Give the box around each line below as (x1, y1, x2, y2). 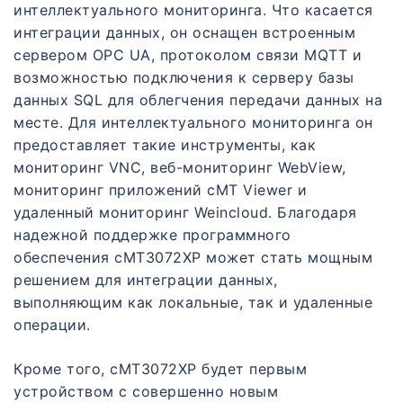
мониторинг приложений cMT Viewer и (13, 181, 307, 200)
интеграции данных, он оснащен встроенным (13, 23, 355, 42)
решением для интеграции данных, (13, 271, 278, 290)
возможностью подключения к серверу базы (13, 68, 354, 87)
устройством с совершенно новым (13, 382, 278, 401)
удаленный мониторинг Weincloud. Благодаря (13, 203, 357, 222)
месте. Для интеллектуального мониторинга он (13, 113, 373, 132)
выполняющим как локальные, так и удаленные (13, 293, 372, 312)
